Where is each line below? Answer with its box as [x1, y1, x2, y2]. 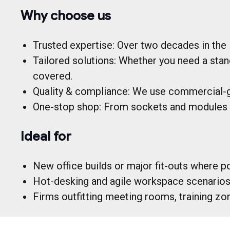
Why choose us [21, 7, 111, 24]
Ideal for [21, 128, 71, 144]
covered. [33, 69, 72, 82]
